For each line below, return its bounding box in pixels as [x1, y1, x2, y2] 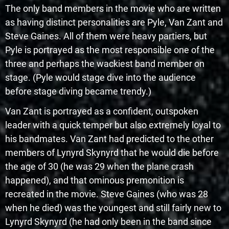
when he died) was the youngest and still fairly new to [5, 202, 221, 213]
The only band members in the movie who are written [5, 3, 221, 14]
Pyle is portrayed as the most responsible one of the [5, 44, 215, 55]
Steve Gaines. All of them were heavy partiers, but [5, 30, 207, 41]
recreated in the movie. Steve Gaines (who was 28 [5, 188, 208, 199]
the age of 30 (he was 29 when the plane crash [5, 161, 194, 172]
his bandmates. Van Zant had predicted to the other [5, 133, 214, 144]
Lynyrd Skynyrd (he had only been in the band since [5, 216, 212, 227]
